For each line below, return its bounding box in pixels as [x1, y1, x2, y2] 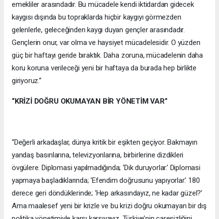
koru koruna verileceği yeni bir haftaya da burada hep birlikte [12, 63, 197, 72]
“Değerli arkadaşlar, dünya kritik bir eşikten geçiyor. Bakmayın [12, 137, 197, 147]
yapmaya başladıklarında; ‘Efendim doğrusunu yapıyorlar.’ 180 [12, 175, 200, 185]
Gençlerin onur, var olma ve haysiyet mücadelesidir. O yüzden [12, 38, 200, 47]
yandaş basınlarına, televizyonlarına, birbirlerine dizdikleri [12, 150, 184, 159]
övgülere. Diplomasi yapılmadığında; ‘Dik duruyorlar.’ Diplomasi [12, 163, 200, 172]
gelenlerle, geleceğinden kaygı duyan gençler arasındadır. [12, 25, 185, 34]
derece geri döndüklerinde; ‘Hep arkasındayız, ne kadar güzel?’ [12, 188, 203, 197]
